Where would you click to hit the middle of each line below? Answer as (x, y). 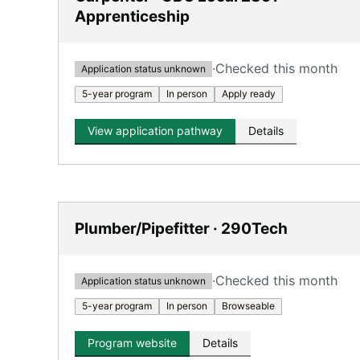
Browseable (248, 306)
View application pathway (155, 131)
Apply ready (249, 94)
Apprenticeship (132, 16)
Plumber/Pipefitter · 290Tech (181, 229)
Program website (132, 343)
